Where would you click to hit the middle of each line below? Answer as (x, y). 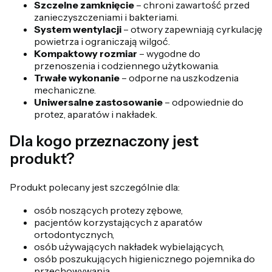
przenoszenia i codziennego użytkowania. (127, 65)
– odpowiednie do (203, 102)
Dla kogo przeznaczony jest (104, 141)
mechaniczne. (65, 90)
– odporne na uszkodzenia (179, 77)
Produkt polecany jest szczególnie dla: (95, 187)
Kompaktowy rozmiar (86, 53)
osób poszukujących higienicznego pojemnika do (144, 258)
